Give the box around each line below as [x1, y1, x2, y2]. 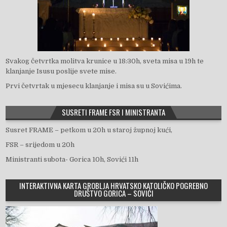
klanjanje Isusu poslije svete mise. [6, 67, 117, 75]
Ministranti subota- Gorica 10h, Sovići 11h [6, 156, 139, 164]
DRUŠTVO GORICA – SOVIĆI [73, 187, 154, 199]
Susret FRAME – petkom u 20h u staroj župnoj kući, [6, 126, 173, 134]
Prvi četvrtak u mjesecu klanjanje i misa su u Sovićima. [6, 82, 182, 90]
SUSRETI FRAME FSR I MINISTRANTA [62, 106, 165, 118]
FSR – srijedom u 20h [6, 141, 75, 149]
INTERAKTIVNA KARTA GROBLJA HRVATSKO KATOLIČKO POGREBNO [19, 180, 208, 192]
